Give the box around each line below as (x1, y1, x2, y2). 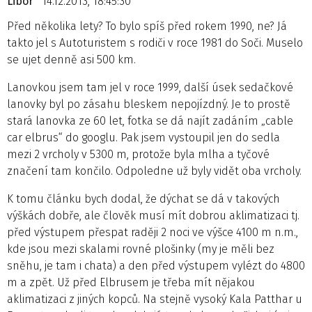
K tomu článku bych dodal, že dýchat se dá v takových (7, 192, 280, 205)
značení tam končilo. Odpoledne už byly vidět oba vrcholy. (7, 164, 302, 178)
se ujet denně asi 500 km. (7, 52, 136, 66)
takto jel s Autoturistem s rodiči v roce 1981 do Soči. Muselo (7, 36, 303, 49)
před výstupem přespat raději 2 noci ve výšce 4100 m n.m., (7, 225, 298, 239)
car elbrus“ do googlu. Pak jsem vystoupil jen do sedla (7, 130, 280, 144)
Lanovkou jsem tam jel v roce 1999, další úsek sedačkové (7, 80, 293, 94)
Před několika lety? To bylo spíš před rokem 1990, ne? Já (7, 19, 287, 33)
